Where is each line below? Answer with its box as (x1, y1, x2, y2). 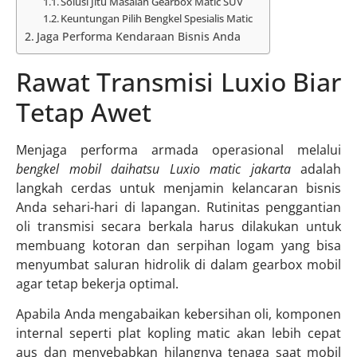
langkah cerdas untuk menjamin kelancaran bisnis (16, 178, 341, 197)
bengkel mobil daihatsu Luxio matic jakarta (16, 159, 291, 178)
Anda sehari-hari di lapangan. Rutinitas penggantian (16, 198, 341, 216)
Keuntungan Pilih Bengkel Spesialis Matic (61, 10, 253, 25)
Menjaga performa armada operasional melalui (16, 140, 341, 159)
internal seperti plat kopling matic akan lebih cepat (16, 324, 341, 343)
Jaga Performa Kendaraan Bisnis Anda (36, 28, 241, 44)
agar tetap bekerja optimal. (16, 274, 178, 292)
